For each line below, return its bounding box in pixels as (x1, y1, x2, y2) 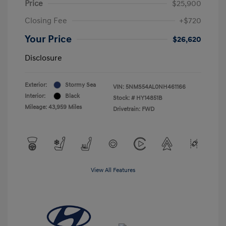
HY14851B (136, 94, 162, 102)
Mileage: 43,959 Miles (25, 103, 82, 111)
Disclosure (25, 52, 62, 63)
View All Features (91, 166, 135, 174)
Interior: (25, 92, 45, 100)
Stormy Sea (65, 81, 96, 89)
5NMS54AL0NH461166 (126, 83, 186, 91)
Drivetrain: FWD (113, 105, 154, 113)
